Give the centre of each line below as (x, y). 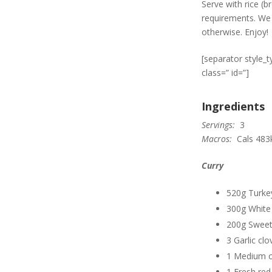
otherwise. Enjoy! (235, 32)
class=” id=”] (225, 73)
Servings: (218, 125)
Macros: (217, 139)
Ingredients (233, 106)
